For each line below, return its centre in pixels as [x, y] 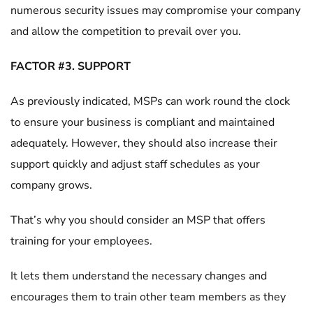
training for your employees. [81, 241]
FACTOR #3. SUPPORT [71, 66]
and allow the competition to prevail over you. [126, 31]
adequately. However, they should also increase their [144, 143]
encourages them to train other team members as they [148, 297]
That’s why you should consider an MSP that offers [138, 220]
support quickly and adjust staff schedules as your [135, 164]
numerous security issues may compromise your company [155, 10]
